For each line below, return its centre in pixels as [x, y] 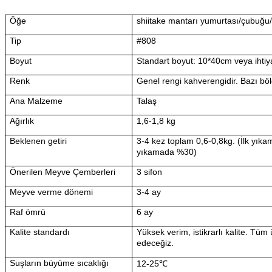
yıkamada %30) [167, 151]
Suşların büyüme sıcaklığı [59, 263]
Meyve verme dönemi [52, 192]
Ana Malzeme [36, 100]
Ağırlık [22, 121]
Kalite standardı [40, 232]
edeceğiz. [155, 243]
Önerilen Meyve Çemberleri [63, 172]
